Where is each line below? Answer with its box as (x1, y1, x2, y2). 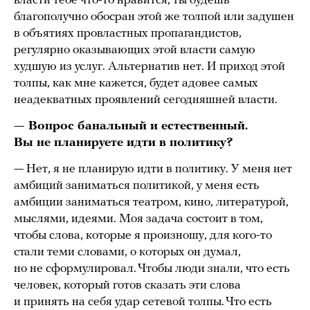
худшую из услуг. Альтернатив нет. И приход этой (14, 60, 285, 74)
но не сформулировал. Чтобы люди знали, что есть (14, 262, 290, 276)
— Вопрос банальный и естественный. (14, 120, 248, 134)
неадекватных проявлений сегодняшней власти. (14, 93, 277, 107)
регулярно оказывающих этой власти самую (14, 44, 255, 57)
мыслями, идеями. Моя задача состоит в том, (14, 212, 263, 226)
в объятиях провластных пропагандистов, (14, 27, 241, 41)
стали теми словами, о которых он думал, (14, 246, 241, 259)
